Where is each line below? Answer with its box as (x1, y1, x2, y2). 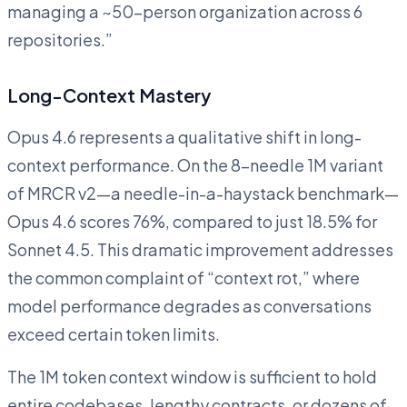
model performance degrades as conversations (7, 294, 372, 316)
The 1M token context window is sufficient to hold (7, 365, 377, 387)
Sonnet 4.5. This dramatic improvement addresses (7, 238, 393, 260)
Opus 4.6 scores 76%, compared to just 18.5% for (7, 210, 377, 232)
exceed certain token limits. (7, 323, 220, 344)
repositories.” (7, 28, 113, 50)
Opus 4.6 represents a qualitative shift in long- (7, 125, 362, 147)
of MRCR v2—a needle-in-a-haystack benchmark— (7, 182, 399, 203)
